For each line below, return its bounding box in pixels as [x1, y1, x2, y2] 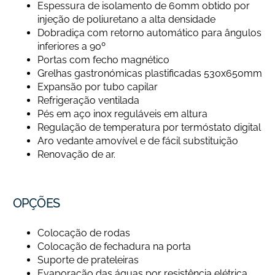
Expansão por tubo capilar [37, 81, 158, 93]
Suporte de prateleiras [37, 254, 139, 266]
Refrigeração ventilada [37, 95, 139, 107]
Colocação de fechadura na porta [37, 241, 191, 253]
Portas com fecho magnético [37, 54, 169, 66]
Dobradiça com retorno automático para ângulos [37, 27, 261, 39]
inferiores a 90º [37, 41, 106, 53]
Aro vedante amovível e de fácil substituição [37, 135, 238, 147]
